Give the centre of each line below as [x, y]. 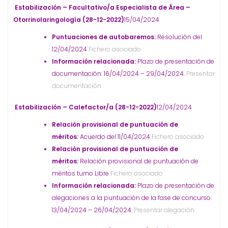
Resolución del [180, 37]
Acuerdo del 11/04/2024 [115, 137]
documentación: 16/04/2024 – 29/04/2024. [118, 74]
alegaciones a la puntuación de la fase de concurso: [132, 198]
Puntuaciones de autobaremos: [105, 37]
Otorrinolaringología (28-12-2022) [69, 20]
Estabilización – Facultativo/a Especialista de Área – [103, 7]
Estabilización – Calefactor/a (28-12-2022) [86, 107]
